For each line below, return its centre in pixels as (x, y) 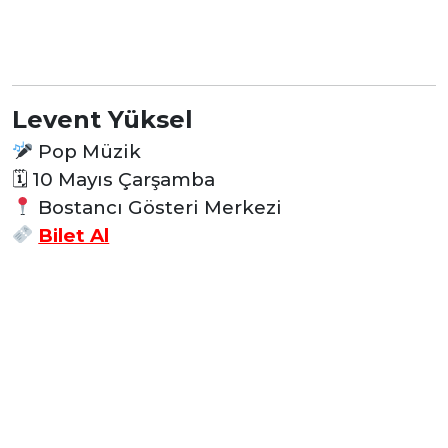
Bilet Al (74, 235)
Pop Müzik (87, 151)
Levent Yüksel (102, 119)
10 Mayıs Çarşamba (121, 179)
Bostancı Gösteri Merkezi (158, 207)
